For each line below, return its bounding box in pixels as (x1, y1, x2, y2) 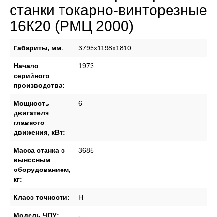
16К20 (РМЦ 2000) (10, 18, 134, 34)
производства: (14, 81, 65, 89)
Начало (14, 62, 39, 70)
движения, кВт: (14, 128, 65, 136)
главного (14, 119, 45, 126)
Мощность (14, 99, 49, 107)
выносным (14, 156, 50, 164)
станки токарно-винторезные (10, 2, 207, 18)
